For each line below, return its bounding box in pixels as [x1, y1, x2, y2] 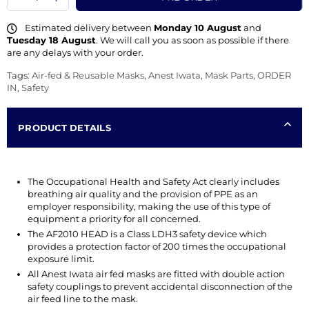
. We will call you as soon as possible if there [96, 34, 289, 46]
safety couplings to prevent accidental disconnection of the [28, 281, 292, 292]
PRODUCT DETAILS [18, 122, 111, 134]
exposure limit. [28, 253, 94, 265]
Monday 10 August [154, 22, 241, 33]
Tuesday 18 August [7, 34, 96, 46]
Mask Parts [205, 70, 253, 81]
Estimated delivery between [23, 22, 154, 33]
